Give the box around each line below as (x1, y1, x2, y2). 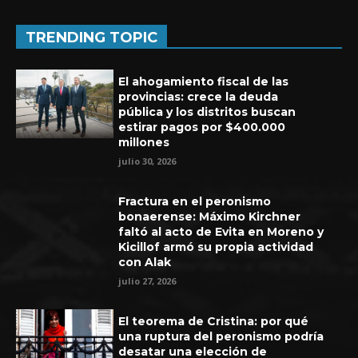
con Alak (118, 254, 172, 269)
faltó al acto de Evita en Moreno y (118, 224, 324, 239)
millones (118, 134, 170, 149)
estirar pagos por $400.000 (118, 119, 286, 134)
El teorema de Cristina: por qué (118, 313, 309, 328)
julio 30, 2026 (118, 154, 177, 167)
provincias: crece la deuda (118, 89, 279, 104)
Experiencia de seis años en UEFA (9, 241, 207, 258)
